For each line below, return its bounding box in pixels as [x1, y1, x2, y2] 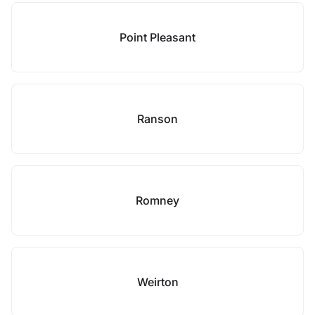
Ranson [137, 112, 178, 126]
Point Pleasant [120, 30, 195, 44]
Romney [136, 193, 179, 207]
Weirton [136, 275, 179, 289]
